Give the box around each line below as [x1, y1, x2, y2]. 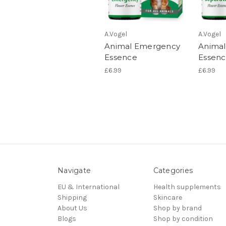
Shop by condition [153, 214, 213, 223]
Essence [104, 52, 137, 62]
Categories [153, 165, 193, 175]
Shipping [58, 193, 87, 202]
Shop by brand [153, 203, 202, 212]
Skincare [153, 193, 182, 202]
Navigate [58, 165, 91, 175]
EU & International [58, 182, 120, 191]
